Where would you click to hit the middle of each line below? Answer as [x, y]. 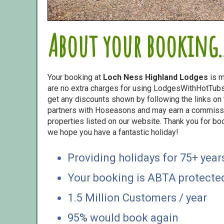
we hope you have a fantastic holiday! [113, 132]
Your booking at [75, 77]
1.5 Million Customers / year [137, 197]
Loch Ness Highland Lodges [155, 77]
